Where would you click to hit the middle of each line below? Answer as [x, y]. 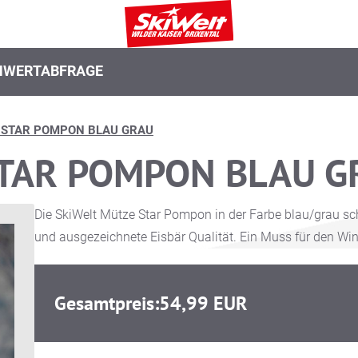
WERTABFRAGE [53, 71]
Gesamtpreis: [106, 303]
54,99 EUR [203, 303]
